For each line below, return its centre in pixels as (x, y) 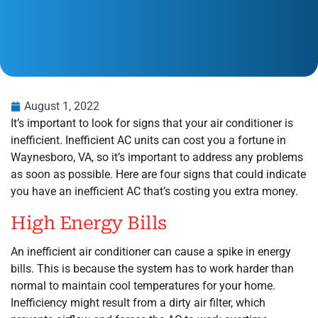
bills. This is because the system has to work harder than (152, 268)
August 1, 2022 (62, 106)
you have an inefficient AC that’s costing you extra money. (154, 191)
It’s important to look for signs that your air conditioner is (152, 123)
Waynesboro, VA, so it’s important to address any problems (157, 157)
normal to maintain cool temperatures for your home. (143, 285)
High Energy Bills (89, 223)
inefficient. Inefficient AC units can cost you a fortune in (148, 140)
